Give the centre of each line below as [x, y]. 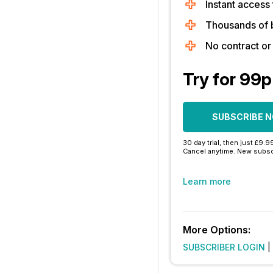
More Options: [217, 230]
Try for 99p [227, 79]
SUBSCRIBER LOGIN [224, 247]
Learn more [207, 181]
